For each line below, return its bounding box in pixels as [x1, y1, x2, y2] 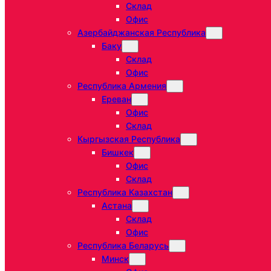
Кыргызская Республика [77, 134, 180, 145]
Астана [102, 200, 132, 211]
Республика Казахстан [77, 187, 172, 198]
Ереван [102, 94, 131, 105]
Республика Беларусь [77, 240, 169, 251]
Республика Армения [77, 80, 166, 91]
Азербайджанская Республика [77, 27, 206, 38]
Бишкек [102, 147, 134, 158]
